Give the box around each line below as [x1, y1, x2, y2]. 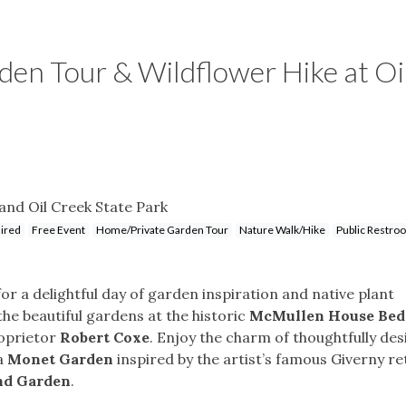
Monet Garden [7, 349, 113, 368]
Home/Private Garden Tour [96, 222, 228, 237]
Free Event [32, 222, 85, 237]
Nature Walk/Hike [239, 222, 325, 237]
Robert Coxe [60, 327, 150, 346]
